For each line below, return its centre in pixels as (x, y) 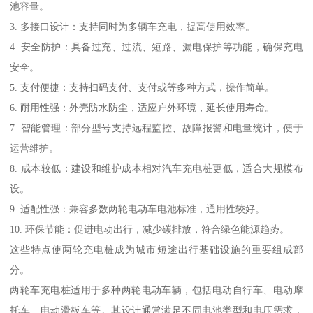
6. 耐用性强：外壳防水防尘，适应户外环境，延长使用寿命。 (143, 107)
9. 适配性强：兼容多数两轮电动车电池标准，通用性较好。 (138, 209)
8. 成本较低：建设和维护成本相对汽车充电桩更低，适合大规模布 (156, 168)
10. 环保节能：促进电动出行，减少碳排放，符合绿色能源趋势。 (150, 229)
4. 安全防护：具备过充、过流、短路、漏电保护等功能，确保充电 (156, 46)
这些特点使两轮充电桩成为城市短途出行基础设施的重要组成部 (156, 249)
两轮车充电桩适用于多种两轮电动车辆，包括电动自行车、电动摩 (156, 290)
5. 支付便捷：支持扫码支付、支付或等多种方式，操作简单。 (143, 87)
